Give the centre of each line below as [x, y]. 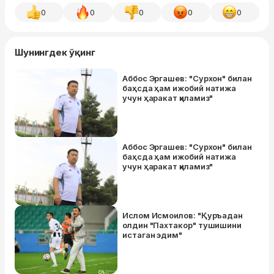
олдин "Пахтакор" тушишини [182, 225]
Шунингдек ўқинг [55, 52]
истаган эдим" [152, 235]
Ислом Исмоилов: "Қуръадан [183, 215]
